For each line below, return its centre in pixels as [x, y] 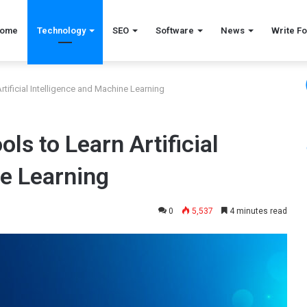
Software [175, 30]
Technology [61, 30]
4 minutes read [257, 211]
